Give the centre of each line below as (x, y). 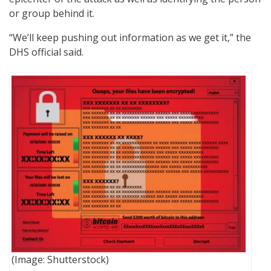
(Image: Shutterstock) (60, 260)
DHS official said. (46, 52)
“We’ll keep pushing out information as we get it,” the (130, 37)
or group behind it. (52, 13)
